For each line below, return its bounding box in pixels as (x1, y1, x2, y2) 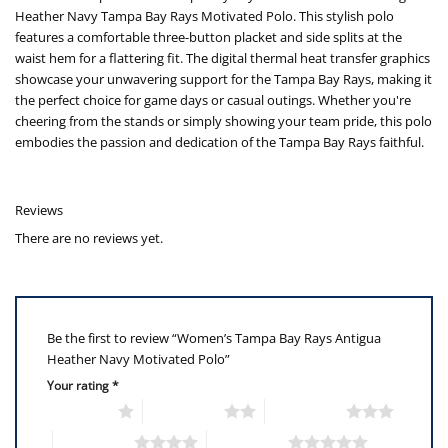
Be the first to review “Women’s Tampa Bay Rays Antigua (47, 328, 381, 347)
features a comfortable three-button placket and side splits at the (15, 28, 402, 47)
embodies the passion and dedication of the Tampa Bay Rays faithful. (15, 133, 424, 152)
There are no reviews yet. (15, 228, 163, 247)
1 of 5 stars (37, 403, 118, 420)
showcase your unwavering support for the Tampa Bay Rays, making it (15, 70, 432, 89)
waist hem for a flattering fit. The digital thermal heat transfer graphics (15, 49, 430, 68)
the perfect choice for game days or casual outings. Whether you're (15, 91, 411, 110)
